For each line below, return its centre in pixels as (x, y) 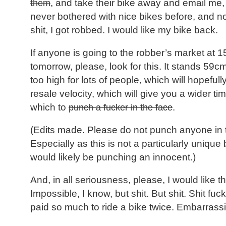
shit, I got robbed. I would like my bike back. (124, 30)
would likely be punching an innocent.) (113, 157)
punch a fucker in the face (121, 107)
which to (49, 107)
